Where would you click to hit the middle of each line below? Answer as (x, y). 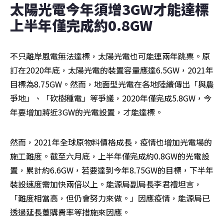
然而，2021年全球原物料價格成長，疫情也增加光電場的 (111, 142)
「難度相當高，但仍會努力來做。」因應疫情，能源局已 (110, 198)
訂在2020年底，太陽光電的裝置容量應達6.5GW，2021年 (112, 70)
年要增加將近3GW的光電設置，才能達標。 (86, 112)
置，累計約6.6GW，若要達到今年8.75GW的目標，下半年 (112, 170)
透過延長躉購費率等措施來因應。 (70, 212)
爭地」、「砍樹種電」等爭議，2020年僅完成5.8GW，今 (111, 98)
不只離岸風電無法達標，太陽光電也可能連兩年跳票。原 (110, 56)
